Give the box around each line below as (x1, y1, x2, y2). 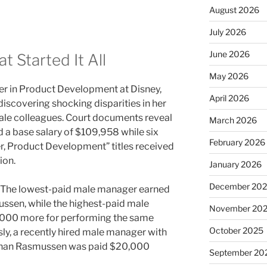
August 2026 (209, 5, 259, 15)
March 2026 (209, 115, 257, 126)
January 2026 (209, 159, 262, 170)
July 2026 (209, 27, 246, 38)
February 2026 (209, 137, 265, 148)
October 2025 (209, 225, 263, 236)
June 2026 (209, 49, 250, 60)
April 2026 (209, 93, 249, 104)
